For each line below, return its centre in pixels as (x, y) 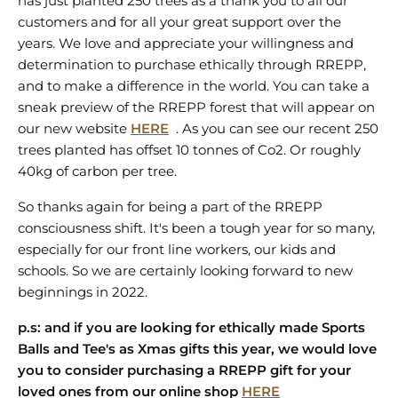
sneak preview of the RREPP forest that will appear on (196, 107)
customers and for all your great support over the (179, 22)
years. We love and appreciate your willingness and (186, 43)
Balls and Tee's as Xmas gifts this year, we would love (197, 349)
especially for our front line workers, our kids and (177, 249)
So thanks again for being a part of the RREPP (170, 207)
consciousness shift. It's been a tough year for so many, (196, 228)
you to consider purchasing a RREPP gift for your (184, 370)
